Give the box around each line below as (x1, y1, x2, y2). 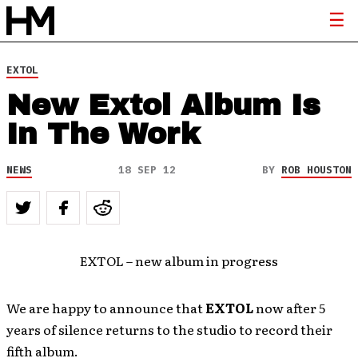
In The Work (6, 118, 200, 150)
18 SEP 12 (118, 163, 176, 177)
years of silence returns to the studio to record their (6, 320, 332, 339)
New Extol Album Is (6, 89, 320, 121)
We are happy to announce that (6, 298, 205, 317)
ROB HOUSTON (281, 163, 352, 177)
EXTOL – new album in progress (80, 251, 278, 270)
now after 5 (253, 298, 325, 317)
